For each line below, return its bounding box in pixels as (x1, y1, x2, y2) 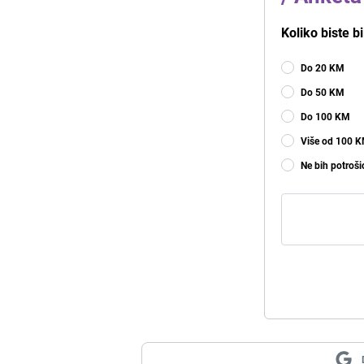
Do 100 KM (301, 110, 351, 123)
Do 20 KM (301, 61, 345, 75)
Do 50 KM (301, 85, 345, 99)
